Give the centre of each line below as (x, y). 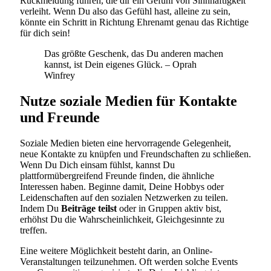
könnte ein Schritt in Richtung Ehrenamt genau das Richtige (134, 22)
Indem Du (41, 208)
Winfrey (60, 76)
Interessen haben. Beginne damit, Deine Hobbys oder (122, 186)
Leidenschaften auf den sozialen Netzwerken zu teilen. (124, 197)
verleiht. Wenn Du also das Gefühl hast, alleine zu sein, (125, 11)
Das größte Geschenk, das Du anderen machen (134, 54)
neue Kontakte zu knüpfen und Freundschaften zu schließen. (135, 154)
